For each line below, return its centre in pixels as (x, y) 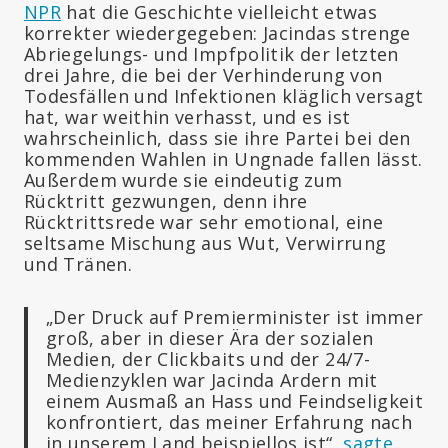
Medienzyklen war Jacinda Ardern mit (212, 379)
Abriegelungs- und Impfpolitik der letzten (211, 53)
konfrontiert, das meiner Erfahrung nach (229, 421)
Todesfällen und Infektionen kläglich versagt (224, 95)
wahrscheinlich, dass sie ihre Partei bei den (217, 137)
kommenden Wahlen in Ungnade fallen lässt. (223, 158)
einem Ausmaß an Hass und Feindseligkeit (235, 400)
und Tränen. (78, 263)
